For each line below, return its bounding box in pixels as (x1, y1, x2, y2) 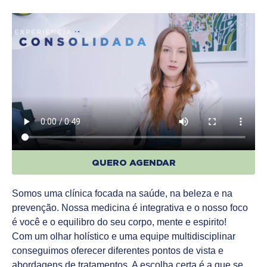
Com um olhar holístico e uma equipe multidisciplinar (12, 231, 235, 241)
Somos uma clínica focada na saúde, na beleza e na (12, 188, 232, 198)
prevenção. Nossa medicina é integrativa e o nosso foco (12, 202, 248, 213)
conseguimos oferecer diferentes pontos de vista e (12, 245, 223, 256)
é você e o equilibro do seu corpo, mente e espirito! (12, 216, 226, 227)
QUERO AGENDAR (91, 157, 176, 167)
